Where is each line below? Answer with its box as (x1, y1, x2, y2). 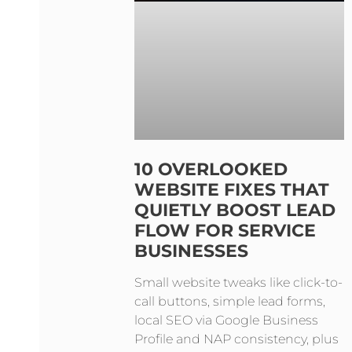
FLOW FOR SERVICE (134, 220, 316, 242)
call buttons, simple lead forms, (134, 294, 325, 310)
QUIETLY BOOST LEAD (134, 200, 335, 222)
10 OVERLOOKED (134, 159, 288, 181)
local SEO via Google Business (134, 313, 318, 328)
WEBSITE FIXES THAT (134, 179, 329, 201)
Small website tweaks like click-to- (134, 275, 343, 291)
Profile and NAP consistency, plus (134, 332, 339, 347)
